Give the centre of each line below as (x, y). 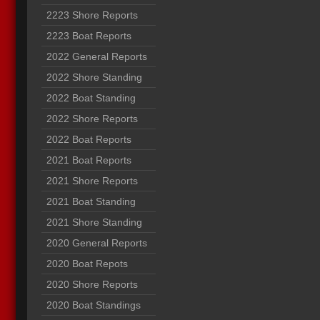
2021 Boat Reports (89, 160)
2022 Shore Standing (94, 77)
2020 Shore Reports (92, 284)
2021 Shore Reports (92, 181)
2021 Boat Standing (91, 201)
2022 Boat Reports (89, 139)
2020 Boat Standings (94, 305)
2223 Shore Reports (92, 15)
